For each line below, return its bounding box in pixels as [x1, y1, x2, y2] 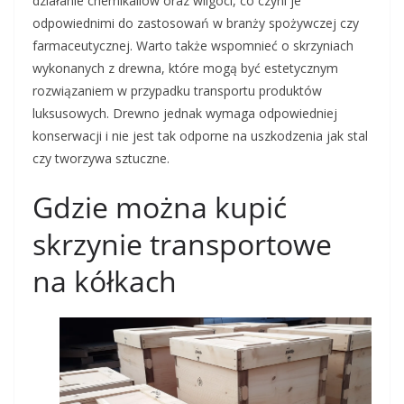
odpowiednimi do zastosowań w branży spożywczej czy [32, 14, 359, 32]
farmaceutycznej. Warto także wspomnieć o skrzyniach [32, 37, 353, 54]
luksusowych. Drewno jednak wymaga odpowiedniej [32, 105, 337, 122]
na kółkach [32, 262, 177, 300]
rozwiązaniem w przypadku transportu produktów [32, 82, 322, 99]
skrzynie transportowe [32, 225, 332, 263]
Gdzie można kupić [32, 188, 287, 226]
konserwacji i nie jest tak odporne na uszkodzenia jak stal [32, 127, 368, 144]
